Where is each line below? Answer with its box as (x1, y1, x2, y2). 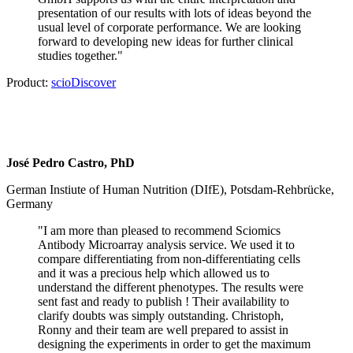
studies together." (38, 49, 123, 63)
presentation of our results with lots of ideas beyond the (38, 6, 311, 20)
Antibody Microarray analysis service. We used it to (38, 238, 295, 252)
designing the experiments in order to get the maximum (38, 337, 310, 351)
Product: (6, 76, 51, 90)
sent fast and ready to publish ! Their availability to (38, 295, 289, 309)
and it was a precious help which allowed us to (38, 266, 269, 281)
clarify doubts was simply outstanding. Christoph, (38, 309, 284, 323)
